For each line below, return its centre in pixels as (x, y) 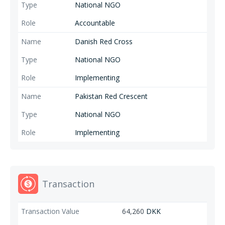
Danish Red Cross (103, 41)
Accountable (95, 23)
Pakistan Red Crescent (111, 96)
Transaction (68, 184)
